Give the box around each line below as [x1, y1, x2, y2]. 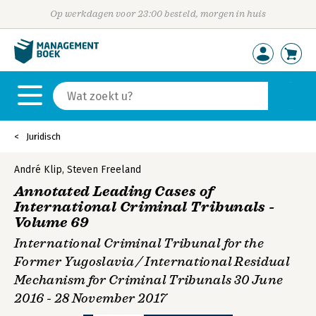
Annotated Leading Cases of [14, 183, 214, 200]
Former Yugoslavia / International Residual [14, 254, 291, 269]
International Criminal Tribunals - [14, 198, 275, 216]
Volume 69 [14, 214, 90, 231]
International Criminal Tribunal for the [14, 236, 265, 251]
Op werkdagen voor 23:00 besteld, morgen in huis [49, 8, 267, 19]
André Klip [14, 164, 62, 176]
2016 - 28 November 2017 [14, 291, 167, 306]
